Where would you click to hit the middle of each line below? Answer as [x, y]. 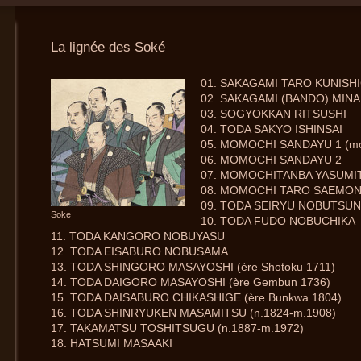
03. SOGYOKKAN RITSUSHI [275, 114]
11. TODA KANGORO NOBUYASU [139, 237]
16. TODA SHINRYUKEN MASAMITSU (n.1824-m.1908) [195, 313]
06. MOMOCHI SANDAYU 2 [272, 160]
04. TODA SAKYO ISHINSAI [273, 129]
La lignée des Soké [108, 48]
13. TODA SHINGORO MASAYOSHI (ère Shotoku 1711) [194, 267]
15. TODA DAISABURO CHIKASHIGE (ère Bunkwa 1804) [197, 298]
